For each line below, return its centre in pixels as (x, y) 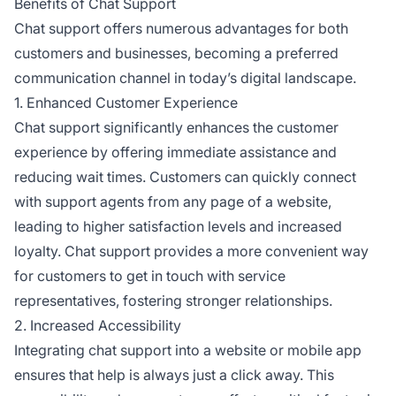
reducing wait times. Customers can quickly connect (185, 176)
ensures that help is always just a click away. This (174, 374)
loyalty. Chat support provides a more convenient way (191, 251)
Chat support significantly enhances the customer (176, 127)
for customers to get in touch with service (150, 275)
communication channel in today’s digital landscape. (185, 77)
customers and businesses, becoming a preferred (176, 53)
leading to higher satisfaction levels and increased (178, 226)
